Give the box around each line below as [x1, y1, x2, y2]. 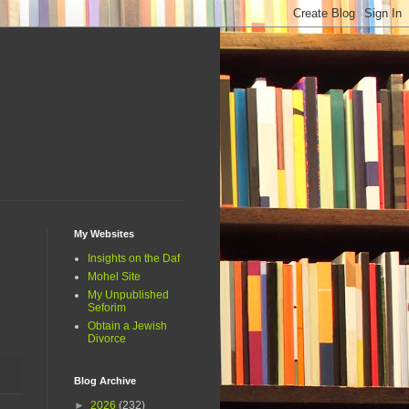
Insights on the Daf [88, 252, 180, 266]
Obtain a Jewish [88, 320, 167, 333]
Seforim [88, 301, 126, 315]
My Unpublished [88, 288, 169, 302]
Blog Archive [74, 375, 136, 387]
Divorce [88, 332, 126, 346]
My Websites [74, 228, 134, 240]
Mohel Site [88, 270, 141, 284]
